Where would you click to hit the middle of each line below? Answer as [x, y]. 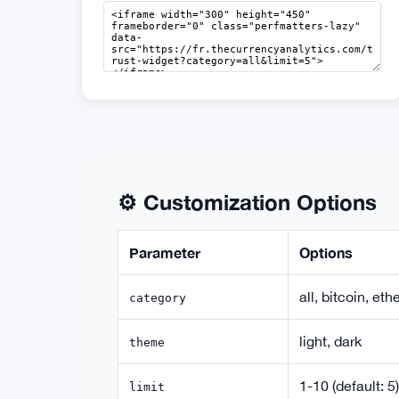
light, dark [330, 341]
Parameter [165, 252]
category [158, 298]
